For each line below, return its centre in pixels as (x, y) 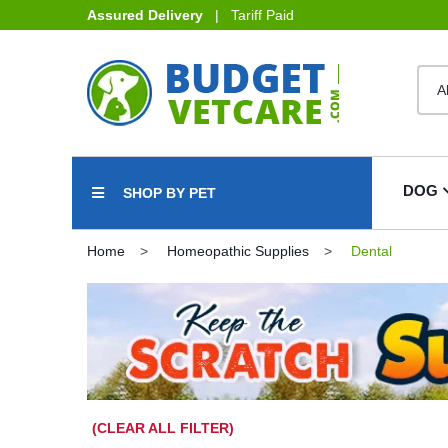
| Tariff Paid (248, 15)
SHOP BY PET (169, 193)
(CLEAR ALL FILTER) (163, 428)
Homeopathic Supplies (238, 251)
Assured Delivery (145, 15)
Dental (369, 251)
